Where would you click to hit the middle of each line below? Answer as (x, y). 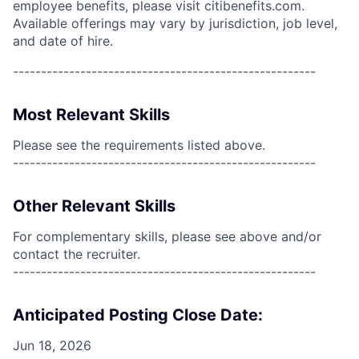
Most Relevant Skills (91, 115)
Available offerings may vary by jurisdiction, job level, (175, 23)
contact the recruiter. (77, 254)
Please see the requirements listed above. (139, 145)
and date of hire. (63, 41)
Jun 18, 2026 (52, 345)
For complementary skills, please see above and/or (167, 236)
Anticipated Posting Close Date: (138, 315)
